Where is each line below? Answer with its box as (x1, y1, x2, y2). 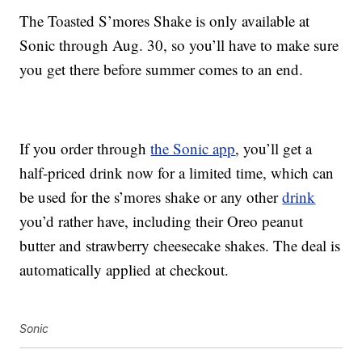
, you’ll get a (235, 138, 313, 159)
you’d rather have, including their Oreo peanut (19, 211, 304, 232)
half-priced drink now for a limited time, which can (19, 162, 335, 183)
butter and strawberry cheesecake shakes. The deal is (19, 235, 341, 256)
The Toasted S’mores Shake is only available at (19, 11, 310, 32)
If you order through (19, 138, 151, 159)
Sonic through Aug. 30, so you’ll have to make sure (19, 35, 339, 56)
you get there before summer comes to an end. (19, 59, 304, 80)
